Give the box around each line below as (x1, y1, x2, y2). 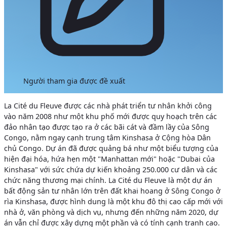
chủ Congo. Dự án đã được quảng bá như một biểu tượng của (4, 143, 218, 154)
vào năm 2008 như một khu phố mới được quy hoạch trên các (4, 111, 217, 122)
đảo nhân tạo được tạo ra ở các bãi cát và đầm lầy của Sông (4, 122, 209, 132)
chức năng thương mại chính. (4, 175, 106, 185)
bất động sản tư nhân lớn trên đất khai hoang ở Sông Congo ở (4, 186, 220, 196)
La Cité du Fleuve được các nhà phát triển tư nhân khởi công (4, 101, 212, 111)
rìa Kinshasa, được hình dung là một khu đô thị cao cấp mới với (4, 197, 223, 207)
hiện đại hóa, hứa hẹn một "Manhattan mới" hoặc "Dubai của (4, 154, 215, 164)
